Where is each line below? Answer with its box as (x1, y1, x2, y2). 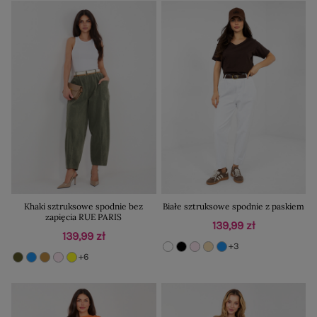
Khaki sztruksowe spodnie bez (24, 200, 144, 212)
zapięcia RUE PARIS (45, 211, 122, 222)
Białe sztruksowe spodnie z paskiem (162, 200, 304, 212)
